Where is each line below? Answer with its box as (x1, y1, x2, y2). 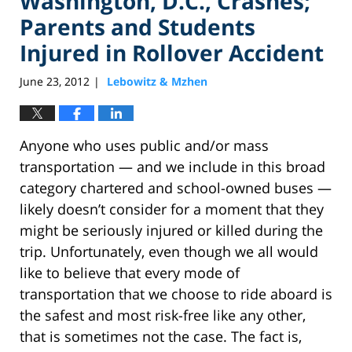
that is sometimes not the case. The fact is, (20, 327, 302, 346)
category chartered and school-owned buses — (20, 178, 332, 198)
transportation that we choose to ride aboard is (20, 284, 332, 304)
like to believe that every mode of (20, 263, 240, 283)
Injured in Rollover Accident (20, 37, 324, 68)
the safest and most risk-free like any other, (20, 306, 306, 325)
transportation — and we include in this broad (20, 157, 325, 177)
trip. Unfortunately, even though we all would (20, 242, 318, 262)
